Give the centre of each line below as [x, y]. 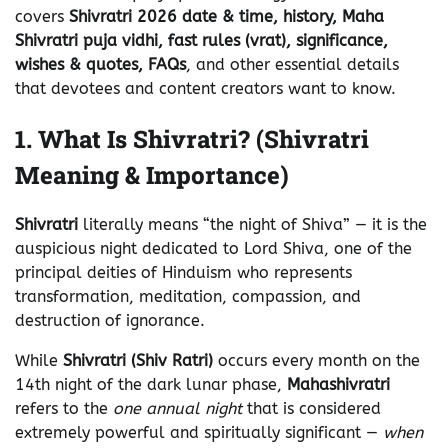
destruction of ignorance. [110, 321]
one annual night [177, 409]
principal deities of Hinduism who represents [183, 273]
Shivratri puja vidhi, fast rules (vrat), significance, [201, 41]
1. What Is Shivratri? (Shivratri [192, 139]
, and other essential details [292, 65]
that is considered [311, 409]
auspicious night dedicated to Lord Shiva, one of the [213, 249]
